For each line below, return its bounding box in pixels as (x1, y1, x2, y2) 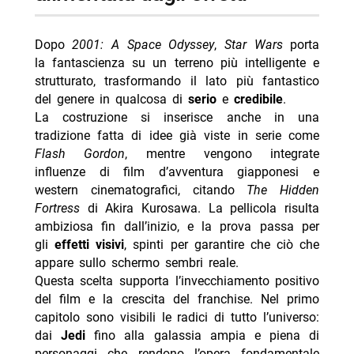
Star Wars (224, 36, 283, 52)
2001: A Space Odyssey (72, 36, 215, 52)
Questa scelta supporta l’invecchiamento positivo (34, 273, 320, 288)
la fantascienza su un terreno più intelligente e (34, 55, 320, 70)
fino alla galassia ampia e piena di (85, 327, 320, 343)
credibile (233, 91, 283, 107)
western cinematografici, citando (34, 182, 247, 198)
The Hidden (247, 182, 320, 198)
